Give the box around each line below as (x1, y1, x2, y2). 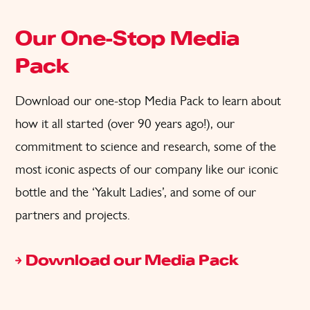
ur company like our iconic (140, 161, 278, 177)
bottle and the (15, 184, 92, 200)
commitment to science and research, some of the (15, 138, 276, 154)
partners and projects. (15, 207, 130, 223)
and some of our (170, 184, 256, 200)
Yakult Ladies (95, 184, 162, 200)
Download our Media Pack (25, 255, 239, 268)
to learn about (208, 93, 281, 109)
